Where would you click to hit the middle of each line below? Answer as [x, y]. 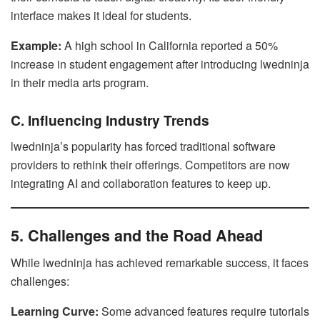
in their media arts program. [80, 82]
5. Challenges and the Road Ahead [137, 235]
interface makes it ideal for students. [101, 15]
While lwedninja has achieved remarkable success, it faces [160, 263]
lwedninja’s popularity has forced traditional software [143, 146]
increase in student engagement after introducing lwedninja [160, 64]
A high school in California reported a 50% [170, 45]
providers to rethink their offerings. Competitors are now [150, 164]
